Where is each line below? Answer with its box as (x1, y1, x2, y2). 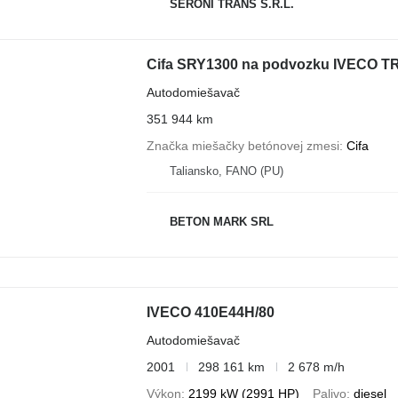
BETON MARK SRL (169, 215, 274, 229)
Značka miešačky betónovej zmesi (146, 138, 339, 153)
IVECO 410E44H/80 (146, 304, 275, 320)
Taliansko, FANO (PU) (169, 163, 283, 178)
